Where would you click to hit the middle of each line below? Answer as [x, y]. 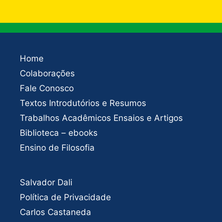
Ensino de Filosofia [57, 147]
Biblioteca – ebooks [59, 133]
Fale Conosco [47, 88]
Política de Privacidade [65, 197]
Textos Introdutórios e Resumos [83, 103]
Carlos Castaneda [55, 212]
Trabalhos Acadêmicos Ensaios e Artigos [101, 118]
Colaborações [47, 73]
